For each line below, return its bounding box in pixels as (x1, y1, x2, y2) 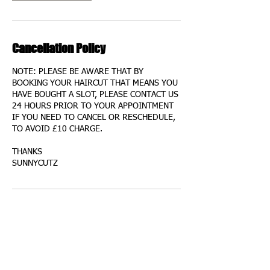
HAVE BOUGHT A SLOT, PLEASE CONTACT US (12, 90, 178, 99)
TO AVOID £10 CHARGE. (12, 125, 102, 133)
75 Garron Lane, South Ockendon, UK (12, 236, 151, 245)
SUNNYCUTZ (12, 159, 58, 168)
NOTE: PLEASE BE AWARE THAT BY (12, 67, 143, 76)
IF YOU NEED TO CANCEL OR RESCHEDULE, (12, 113, 175, 122)
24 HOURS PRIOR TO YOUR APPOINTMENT (12, 102, 174, 110)
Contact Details (12, 210, 86, 224)
